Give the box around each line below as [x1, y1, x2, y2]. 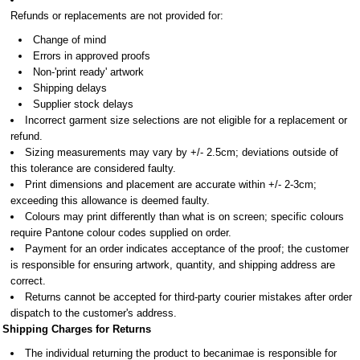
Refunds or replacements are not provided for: [10, 10, 223, 22]
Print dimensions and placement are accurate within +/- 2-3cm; [25, 178, 317, 190]
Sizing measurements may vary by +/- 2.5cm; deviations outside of [25, 146, 338, 158]
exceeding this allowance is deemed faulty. [10, 194, 210, 207]
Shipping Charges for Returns [2, 323, 151, 335]
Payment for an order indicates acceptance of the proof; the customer [25, 243, 349, 255]
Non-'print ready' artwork [33, 66, 144, 78]
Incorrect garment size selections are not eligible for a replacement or [25, 114, 347, 126]
